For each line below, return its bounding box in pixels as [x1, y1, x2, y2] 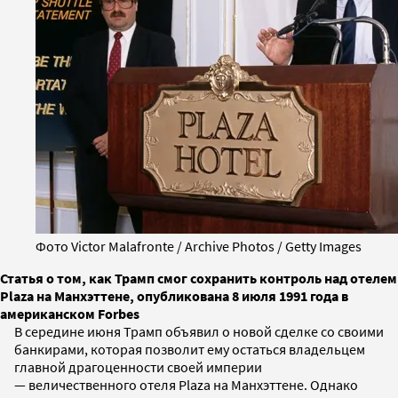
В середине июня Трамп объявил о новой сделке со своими [14, 322, 384, 340]
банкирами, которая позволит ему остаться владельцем [14, 339, 365, 358]
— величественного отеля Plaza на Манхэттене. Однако [14, 375, 358, 394]
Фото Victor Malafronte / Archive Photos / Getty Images [36, 236, 362, 255]
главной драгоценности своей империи [14, 357, 262, 376]
